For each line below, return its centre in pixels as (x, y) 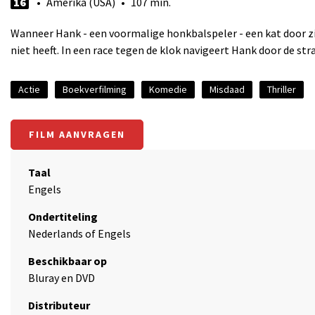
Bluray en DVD (62, 278)
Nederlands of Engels (79, 233)
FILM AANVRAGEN (77, 134)
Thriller (282, 89)
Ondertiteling (63, 217)
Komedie (168, 89)
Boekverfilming (95, 89)
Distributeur (59, 305)
